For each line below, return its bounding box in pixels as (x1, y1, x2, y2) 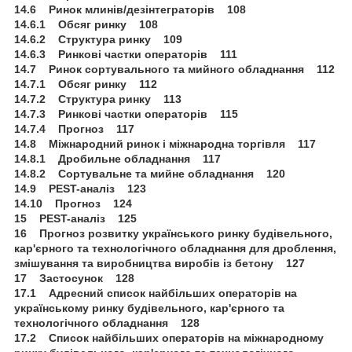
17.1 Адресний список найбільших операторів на (14, 286, 297, 299)
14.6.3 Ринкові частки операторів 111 (14, 47, 237, 60)
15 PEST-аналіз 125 (14, 211, 137, 225)
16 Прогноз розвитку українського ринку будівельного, (14, 226, 332, 240)
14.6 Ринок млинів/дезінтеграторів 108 (14, 2, 246, 16)
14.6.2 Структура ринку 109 (14, 32, 182, 46)
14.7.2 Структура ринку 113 (14, 92, 181, 105)
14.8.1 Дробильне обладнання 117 (14, 152, 221, 165)
